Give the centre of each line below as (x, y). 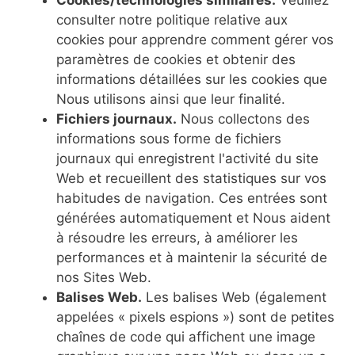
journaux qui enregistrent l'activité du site (187, 158)
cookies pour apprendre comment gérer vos (195, 40)
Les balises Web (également (234, 297)
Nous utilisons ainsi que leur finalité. (171, 99)
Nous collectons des (243, 119)
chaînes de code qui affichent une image (186, 337)
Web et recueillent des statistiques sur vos (191, 178)
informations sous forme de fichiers (169, 139)
